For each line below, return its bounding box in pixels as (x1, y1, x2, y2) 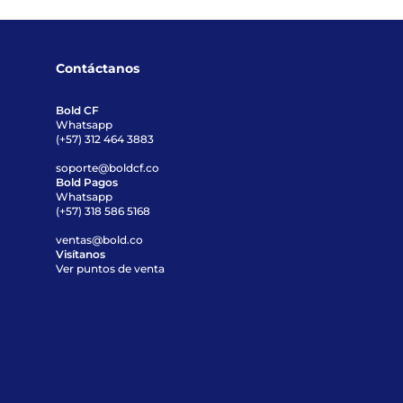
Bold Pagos (56, 175, 119, 189)
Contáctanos (56, 60, 140, 76)
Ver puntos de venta (56, 262, 166, 275)
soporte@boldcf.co (56, 161, 160, 175)
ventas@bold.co (56, 233, 144, 246)
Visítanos (56, 247, 106, 261)
